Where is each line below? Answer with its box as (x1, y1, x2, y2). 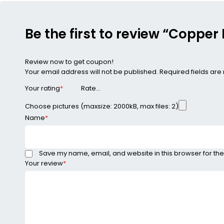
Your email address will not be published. (25, 66, 158, 76)
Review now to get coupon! (25, 56, 113, 66)
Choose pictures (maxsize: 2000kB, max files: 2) (25, 101, 178, 111)
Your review (25, 158, 63, 168)
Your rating (25, 83, 60, 93)
